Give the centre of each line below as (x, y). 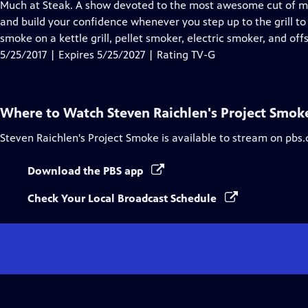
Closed (172, 21)
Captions (177, 37)
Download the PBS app (87, 171)
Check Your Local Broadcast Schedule (123, 198)
